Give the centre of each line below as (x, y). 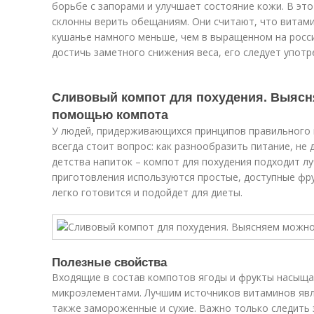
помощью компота (110, 114)
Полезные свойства (109, 261)
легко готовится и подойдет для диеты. (147, 192)
